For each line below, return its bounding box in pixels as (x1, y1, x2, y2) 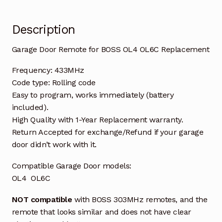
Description (11, 22, 75, 37)
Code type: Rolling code (11, 78, 96, 88)
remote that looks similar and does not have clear (11, 207, 191, 217)
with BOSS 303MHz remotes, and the (72, 195, 208, 204)
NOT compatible (11, 195, 72, 204)
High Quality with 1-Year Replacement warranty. (11, 115, 183, 125)
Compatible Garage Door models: (11, 161, 131, 171)
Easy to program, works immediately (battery (11, 90, 174, 100)
